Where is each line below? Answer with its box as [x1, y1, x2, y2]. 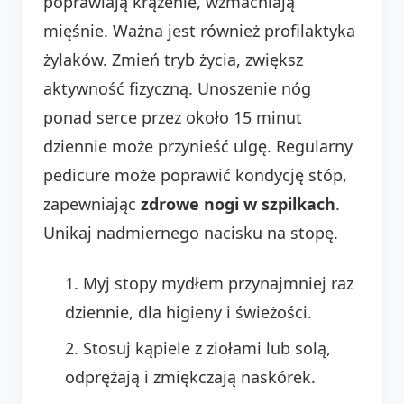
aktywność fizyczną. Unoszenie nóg [43, 77, 311, 99]
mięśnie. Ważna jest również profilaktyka [43, 19, 355, 41]
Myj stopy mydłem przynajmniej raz [83, 271, 353, 294]
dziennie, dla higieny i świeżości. [65, 300, 312, 323]
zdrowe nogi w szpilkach [141, 192, 335, 215]
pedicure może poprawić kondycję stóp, [43, 163, 347, 186]
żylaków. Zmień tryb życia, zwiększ [43, 48, 303, 70]
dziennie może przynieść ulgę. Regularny [43, 134, 353, 157]
